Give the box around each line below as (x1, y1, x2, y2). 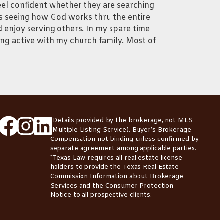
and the (77, 182, 106, 191)
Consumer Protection (105, 182, 174, 191)
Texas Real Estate (123, 163, 179, 172)
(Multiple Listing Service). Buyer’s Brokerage (50, 126, 192, 135)
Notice (50, 191, 72, 200)
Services (50, 182, 78, 191)
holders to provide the (50, 163, 123, 172)
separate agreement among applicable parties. (50, 144, 197, 153)
